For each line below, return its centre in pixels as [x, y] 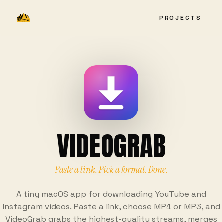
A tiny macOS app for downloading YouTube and [111, 194]
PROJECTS [180, 18]
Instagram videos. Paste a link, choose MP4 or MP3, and [111, 206]
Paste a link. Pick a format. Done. [111, 170]
